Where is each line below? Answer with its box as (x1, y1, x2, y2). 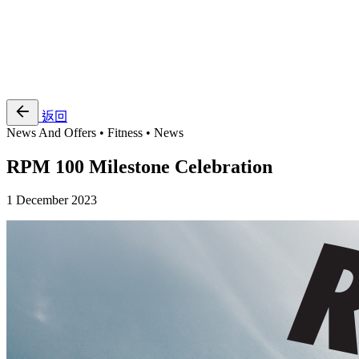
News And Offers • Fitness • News (6, 125, 184, 139)
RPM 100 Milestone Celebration (6, 155, 272, 177)
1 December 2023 (6, 193, 97, 208)
